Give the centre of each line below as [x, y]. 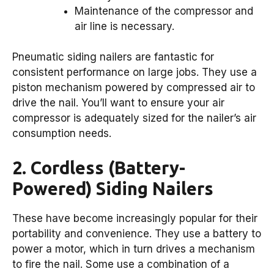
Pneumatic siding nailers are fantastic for [113, 57]
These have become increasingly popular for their [135, 218]
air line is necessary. [124, 26]
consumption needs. [62, 134]
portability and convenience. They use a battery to [137, 233]
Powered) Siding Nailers [113, 188]
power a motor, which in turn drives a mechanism [134, 249]
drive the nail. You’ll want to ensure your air [118, 103]
